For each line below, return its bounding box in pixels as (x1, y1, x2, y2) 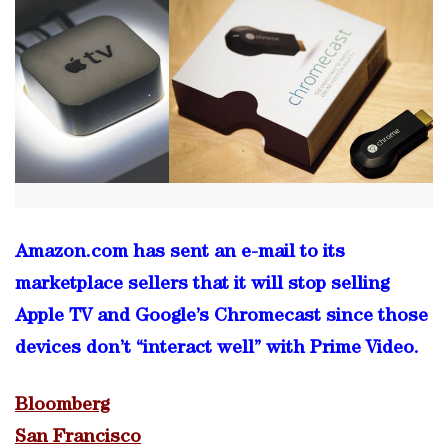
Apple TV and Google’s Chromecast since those (15, 307, 428, 327)
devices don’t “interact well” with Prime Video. (15, 339, 419, 359)
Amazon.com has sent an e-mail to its (15, 243, 345, 263)
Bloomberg (15, 396, 109, 416)
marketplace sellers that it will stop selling (15, 275, 389, 295)
